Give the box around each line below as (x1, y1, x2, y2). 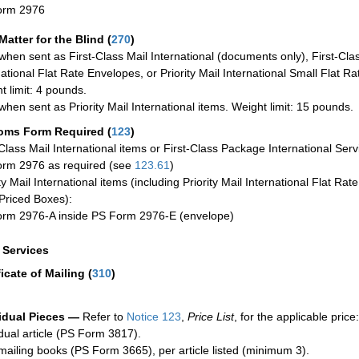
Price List (188, 310, 234, 324)
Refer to (79, 310, 123, 324)
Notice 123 (123, 310, 181, 324)
